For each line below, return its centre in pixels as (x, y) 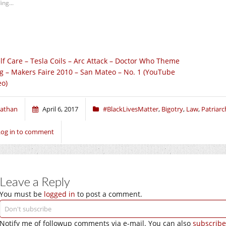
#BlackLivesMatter (131, 109)
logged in (60, 194)
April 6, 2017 (60, 109)
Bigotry (172, 109)
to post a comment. (109, 194)
